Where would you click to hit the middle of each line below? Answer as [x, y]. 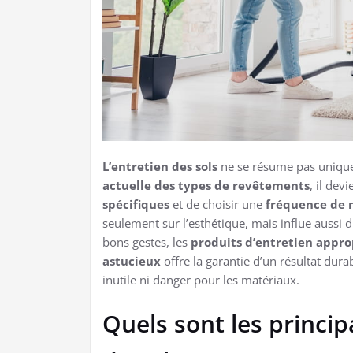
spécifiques [136, 204]
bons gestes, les [147, 242]
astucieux [132, 260]
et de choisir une [217, 204]
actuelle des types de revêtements [206, 185]
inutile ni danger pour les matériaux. [201, 279]
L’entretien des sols [160, 166]
